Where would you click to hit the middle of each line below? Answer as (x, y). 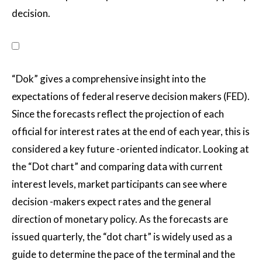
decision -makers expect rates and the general (111, 201)
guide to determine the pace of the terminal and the (123, 254)
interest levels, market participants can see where (119, 184)
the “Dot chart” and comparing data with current (117, 166)
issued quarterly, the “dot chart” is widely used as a (122, 237)
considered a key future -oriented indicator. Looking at (130, 149)
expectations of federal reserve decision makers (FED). (131, 96)
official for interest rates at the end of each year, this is (131, 131)
